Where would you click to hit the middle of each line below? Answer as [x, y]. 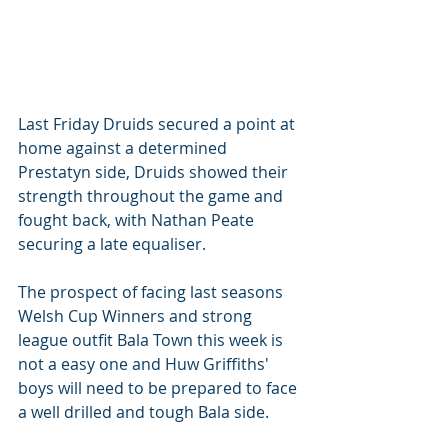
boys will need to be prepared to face [159, 388]
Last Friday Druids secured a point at [158, 124]
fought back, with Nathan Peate [138, 220]
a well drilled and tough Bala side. [145, 412]
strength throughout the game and [152, 196]
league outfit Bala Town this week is [152, 340]
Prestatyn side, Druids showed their [155, 172]
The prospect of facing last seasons [152, 292]
